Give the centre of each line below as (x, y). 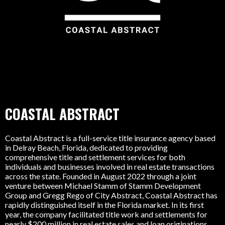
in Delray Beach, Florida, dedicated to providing (86, 148)
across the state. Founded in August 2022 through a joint (101, 176)
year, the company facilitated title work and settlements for (106, 214)
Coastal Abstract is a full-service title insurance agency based (110, 138)
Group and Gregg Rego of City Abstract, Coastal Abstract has (111, 195)
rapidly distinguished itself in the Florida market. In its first (104, 205)
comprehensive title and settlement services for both (95, 157)
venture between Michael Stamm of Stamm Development (103, 186)
